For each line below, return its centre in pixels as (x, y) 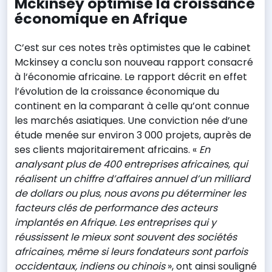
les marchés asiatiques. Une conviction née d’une (131, 120)
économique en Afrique (101, 18)
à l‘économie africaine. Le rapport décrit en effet (131, 76)
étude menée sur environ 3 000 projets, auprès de (133, 135)
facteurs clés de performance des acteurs (116, 208)
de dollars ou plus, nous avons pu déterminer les (130, 193)
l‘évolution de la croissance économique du (117, 91)
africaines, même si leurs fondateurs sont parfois (131, 251)
